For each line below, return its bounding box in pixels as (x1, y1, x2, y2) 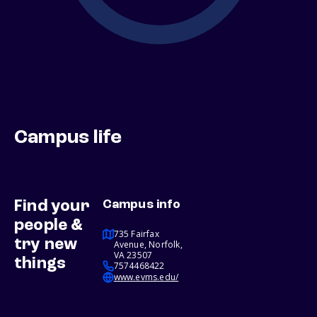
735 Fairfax (113, 228, 159, 241)
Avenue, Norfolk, (113, 238, 183, 251)
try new (14, 236, 78, 254)
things (14, 255, 67, 273)
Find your (14, 198, 90, 216)
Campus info (102, 198, 180, 212)
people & (14, 217, 83, 235)
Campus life (14, 128, 122, 149)
